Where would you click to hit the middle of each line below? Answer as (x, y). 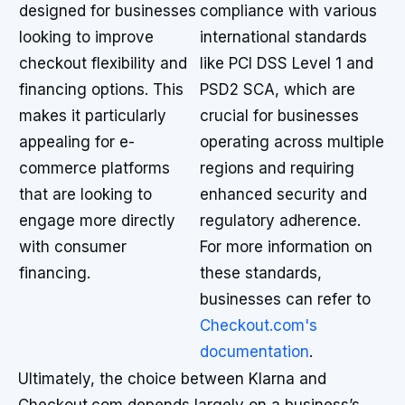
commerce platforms (94, 168)
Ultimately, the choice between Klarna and (172, 379)
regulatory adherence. (280, 221)
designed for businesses (108, 11)
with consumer (73, 247)
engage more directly (97, 221)
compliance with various (288, 11)
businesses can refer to (285, 299)
